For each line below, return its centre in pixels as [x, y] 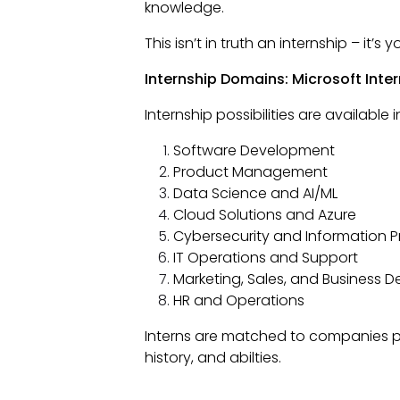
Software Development [254, 151]
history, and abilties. [212, 358]
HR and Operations [238, 301]
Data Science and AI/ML [255, 194]
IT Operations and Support [265, 258]
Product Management [250, 172]
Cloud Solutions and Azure [264, 215]
